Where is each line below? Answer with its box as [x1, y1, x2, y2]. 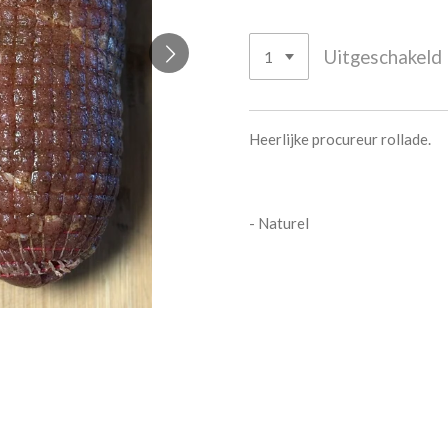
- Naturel [249, 214, 309, 233]
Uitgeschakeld [324, 44, 443, 68]
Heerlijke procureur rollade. [249, 130, 431, 149]
